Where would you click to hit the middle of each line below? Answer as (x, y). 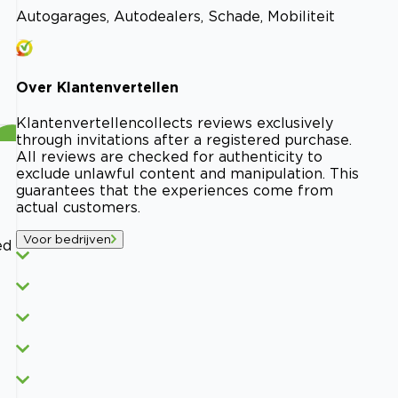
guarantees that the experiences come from (175, 191)
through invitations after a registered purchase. (184, 140)
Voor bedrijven (67, 239)
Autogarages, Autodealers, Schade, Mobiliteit (175, 16)
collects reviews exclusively (235, 123)
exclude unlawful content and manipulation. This (187, 174)
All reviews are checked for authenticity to (169, 157)
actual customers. (78, 207)
